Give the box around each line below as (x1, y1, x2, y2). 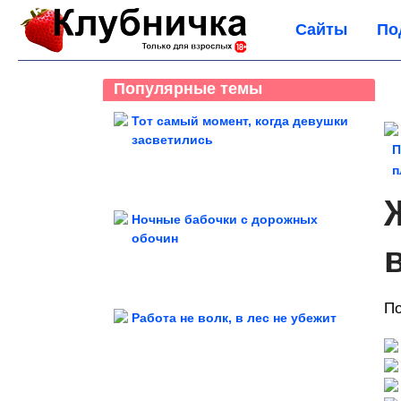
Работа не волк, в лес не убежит (132, 311, 337, 325)
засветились (132, 132, 213, 147)
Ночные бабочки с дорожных (132, 212, 318, 226)
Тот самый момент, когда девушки (132, 114, 348, 128)
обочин (132, 231, 178, 245)
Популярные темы (114, 80, 262, 98)
